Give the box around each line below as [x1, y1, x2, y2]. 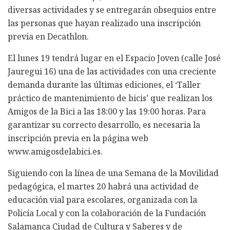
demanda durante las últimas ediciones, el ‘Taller [8, 79, 201, 90]
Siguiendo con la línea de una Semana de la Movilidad [8, 167, 219, 179]
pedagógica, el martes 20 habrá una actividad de [8, 180, 199, 192]
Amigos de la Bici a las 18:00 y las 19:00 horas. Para [8, 105, 206, 117]
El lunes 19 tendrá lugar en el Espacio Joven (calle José [8, 52, 221, 64]
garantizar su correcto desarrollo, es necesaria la [8, 119, 200, 130]
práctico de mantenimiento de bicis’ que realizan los [8, 92, 213, 104]
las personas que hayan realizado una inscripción [8, 17, 201, 29]
